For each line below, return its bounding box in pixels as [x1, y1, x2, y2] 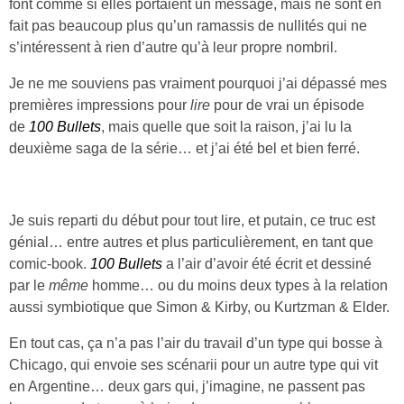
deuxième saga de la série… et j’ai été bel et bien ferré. [9, 141, 360, 157]
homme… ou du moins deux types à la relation [88, 278, 388, 294]
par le [9, 278, 49, 294]
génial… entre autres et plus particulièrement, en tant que [9, 234, 373, 251]
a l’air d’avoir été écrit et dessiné [162, 256, 372, 272]
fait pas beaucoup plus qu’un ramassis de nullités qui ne [9, 18, 367, 34]
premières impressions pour [9, 97, 190, 114]
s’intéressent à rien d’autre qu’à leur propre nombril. [9, 40, 337, 56]
